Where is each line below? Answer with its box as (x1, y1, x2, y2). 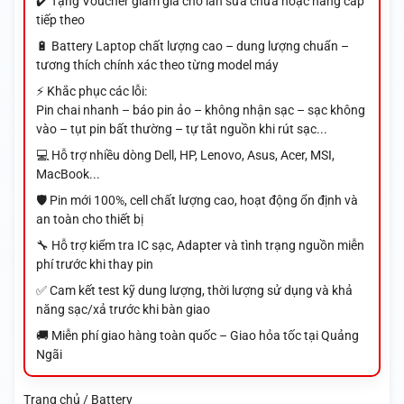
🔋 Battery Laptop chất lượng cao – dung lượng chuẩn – (35, 39, 349, 54)
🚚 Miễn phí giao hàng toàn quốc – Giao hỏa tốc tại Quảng (35, 328, 359, 344)
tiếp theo (35, 13, 85, 28)
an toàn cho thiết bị (35, 212, 143, 227)
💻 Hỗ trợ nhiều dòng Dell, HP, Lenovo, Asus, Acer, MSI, (35, 148, 335, 163)
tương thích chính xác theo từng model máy (35, 58, 279, 73)
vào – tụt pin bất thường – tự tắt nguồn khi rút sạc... (35, 122, 327, 137)
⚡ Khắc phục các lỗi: (35, 84, 147, 99)
